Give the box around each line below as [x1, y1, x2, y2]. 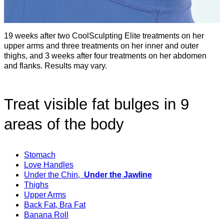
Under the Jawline [82, 170, 152, 179]
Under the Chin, [24, 170, 82, 179]
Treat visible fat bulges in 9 [4, 95, 189, 113]
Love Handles [24, 160, 73, 169]
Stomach [24, 150, 55, 159]
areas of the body [4, 115, 124, 133]
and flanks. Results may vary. [4, 61, 107, 70]
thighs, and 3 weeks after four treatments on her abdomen [4, 51, 206, 60]
